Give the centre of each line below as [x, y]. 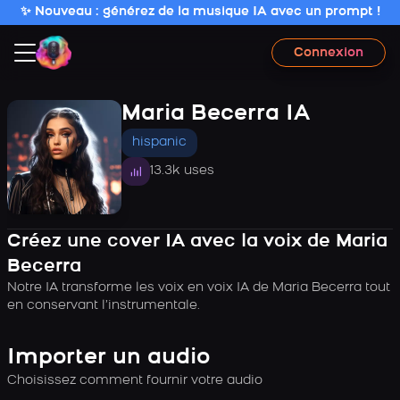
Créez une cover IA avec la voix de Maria [197, 242]
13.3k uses [182, 171]
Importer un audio [108, 358]
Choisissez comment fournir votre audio [135, 381]
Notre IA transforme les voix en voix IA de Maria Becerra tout [199, 288]
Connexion [329, 53]
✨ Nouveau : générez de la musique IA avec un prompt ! [200, 12]
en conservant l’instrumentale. [104, 306]
